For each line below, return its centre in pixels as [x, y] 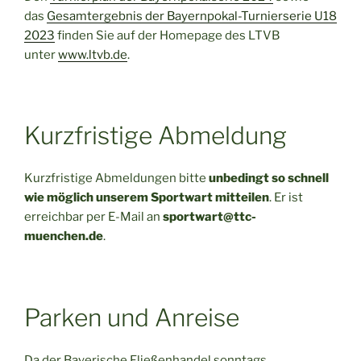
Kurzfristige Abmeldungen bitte [116, 178]
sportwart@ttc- [210, 217]
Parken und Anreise [132, 317]
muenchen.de [64, 237]
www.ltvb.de [93, 54]
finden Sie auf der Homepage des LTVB [167, 35]
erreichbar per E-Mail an [93, 217]
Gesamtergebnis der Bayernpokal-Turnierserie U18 [192, 16]
